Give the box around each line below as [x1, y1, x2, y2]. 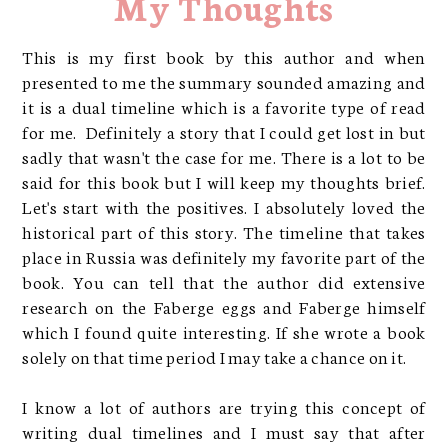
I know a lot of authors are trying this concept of [22, 393, 426, 418]
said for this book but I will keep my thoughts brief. [22, 168, 426, 193]
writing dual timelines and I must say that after [22, 418, 426, 443]
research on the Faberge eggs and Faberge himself [22, 293, 426, 318]
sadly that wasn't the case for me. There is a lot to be [22, 143, 426, 168]
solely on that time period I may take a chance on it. [22, 343, 410, 368]
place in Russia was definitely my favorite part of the [22, 243, 426, 268]
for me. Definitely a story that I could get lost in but [22, 118, 426, 143]
